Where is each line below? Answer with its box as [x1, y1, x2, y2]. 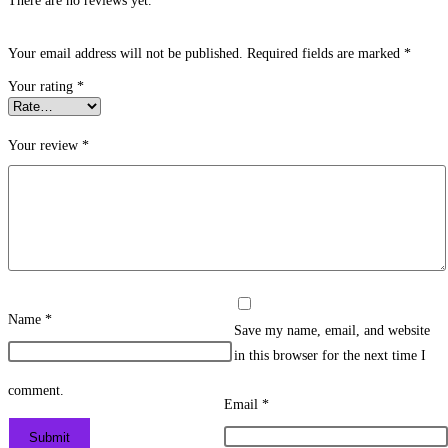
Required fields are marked [247, 46, 404, 61]
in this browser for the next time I [234, 348, 426, 363]
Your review [8, 138, 82, 153]
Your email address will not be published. [8, 46, 243, 61]
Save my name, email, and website [234, 323, 430, 338]
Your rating [8, 79, 77, 94]
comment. [8, 383, 64, 398]
